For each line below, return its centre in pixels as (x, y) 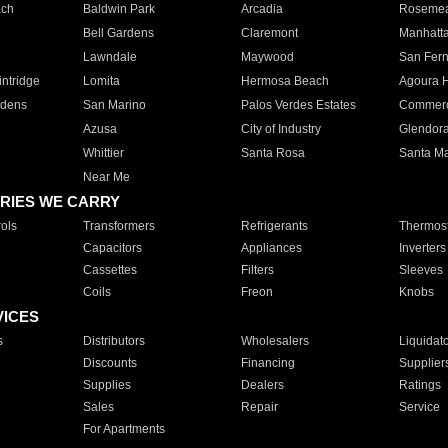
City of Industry (280, 129)
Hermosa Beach (284, 81)
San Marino (114, 105)
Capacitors (112, 248)
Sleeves (420, 270)
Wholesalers (274, 341)
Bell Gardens (118, 33)
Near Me (106, 177)
